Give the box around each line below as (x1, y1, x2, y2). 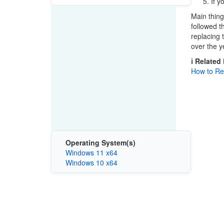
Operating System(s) (65, 137, 135, 147)
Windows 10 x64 (65, 157, 117, 167)
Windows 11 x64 (65, 147, 117, 157)
